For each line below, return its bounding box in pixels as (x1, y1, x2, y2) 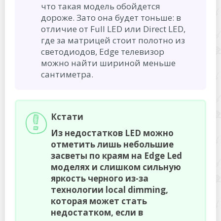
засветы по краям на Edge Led (51, 149, 182, 161)
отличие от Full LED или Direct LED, (41, 23, 185, 35)
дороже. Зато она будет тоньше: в (41, 11, 181, 23)
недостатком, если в (51, 206, 143, 218)
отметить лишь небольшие (51, 138, 174, 150)
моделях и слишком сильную (51, 161, 181, 173)
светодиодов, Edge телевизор (41, 45, 164, 57)
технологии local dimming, (51, 184, 168, 195)
